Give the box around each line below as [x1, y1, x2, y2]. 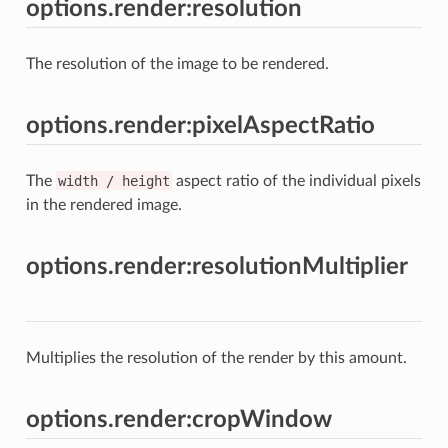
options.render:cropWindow [25, 407, 332, 432]
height [121, 172, 170, 189]
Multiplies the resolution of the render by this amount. [25, 349, 407, 366]
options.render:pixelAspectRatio [25, 113, 375, 138]
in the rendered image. [25, 196, 182, 213]
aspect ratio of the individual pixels [171, 172, 421, 189]
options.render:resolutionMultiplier [25, 254, 408, 279]
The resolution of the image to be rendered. [25, 55, 329, 72]
